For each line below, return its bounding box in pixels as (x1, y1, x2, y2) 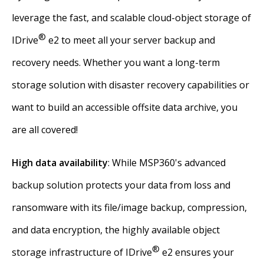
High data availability (12, 156, 108, 169)
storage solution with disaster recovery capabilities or (12, 78, 249, 91)
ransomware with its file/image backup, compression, (12, 201, 247, 214)
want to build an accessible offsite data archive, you (12, 101, 237, 114)
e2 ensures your (160, 246, 234, 259)
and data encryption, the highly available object (12, 223, 220, 236)
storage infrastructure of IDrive (12, 246, 152, 259)
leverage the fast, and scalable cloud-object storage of (12, 11, 251, 24)
